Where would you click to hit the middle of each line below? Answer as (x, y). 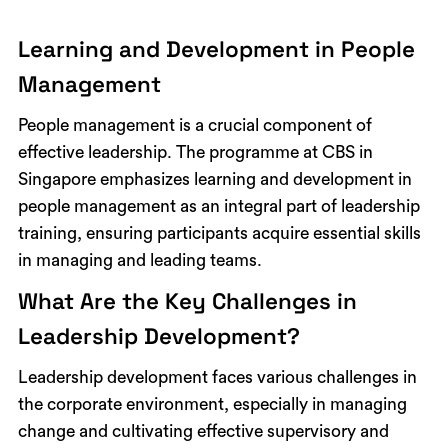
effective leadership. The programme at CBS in (195, 152)
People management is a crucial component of (194, 125)
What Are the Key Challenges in (187, 301)
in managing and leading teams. (139, 260)
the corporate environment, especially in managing (212, 404)
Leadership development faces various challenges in (217, 377)
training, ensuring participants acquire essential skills (219, 233)
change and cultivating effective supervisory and (203, 431)
